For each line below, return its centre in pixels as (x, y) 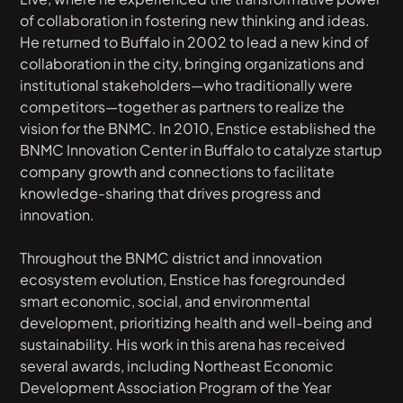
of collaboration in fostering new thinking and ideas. (195, 21)
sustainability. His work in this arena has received (183, 345)
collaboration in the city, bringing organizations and (193, 64)
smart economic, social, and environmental (166, 301)
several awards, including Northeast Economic (177, 366)
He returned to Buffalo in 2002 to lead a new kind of (195, 42)
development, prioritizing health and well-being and (197, 323)
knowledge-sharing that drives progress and (171, 193)
